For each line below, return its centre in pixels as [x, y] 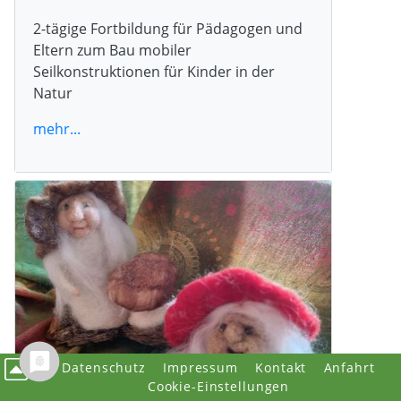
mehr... [57, 128]
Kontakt [281, 368]
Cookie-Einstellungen [218, 387]
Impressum [200, 368]
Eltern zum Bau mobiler [112, 50]
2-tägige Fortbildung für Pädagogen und [168, 28]
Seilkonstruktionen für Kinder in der [154, 71]
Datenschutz [104, 368]
